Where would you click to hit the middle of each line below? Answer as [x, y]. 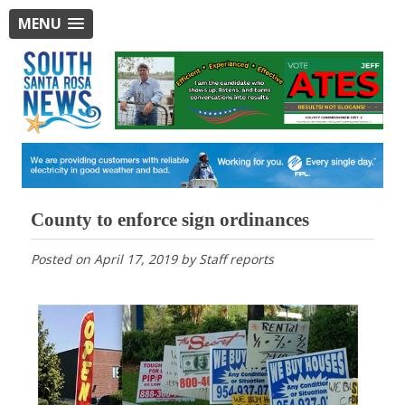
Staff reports [236, 259]
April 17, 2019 [135, 259]
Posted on [62, 259]
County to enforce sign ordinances [170, 219]
